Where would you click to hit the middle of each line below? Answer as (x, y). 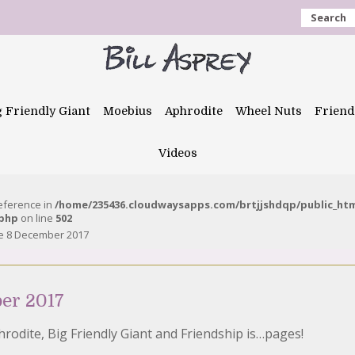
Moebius (128, 111)
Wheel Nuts (269, 111)
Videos (177, 153)
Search (328, 17)
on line (37, 218)
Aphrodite (194, 111)
